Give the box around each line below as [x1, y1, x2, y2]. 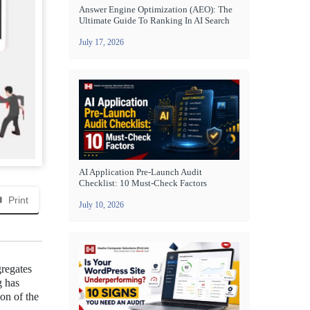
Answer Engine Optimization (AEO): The [79, 4, 232, 15]
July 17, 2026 [79, 37, 124, 47]
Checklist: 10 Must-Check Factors [79, 178, 207, 188]
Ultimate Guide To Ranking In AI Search [79, 15, 230, 26]
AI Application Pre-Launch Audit [79, 167, 202, 177]
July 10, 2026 [79, 200, 124, 210]
